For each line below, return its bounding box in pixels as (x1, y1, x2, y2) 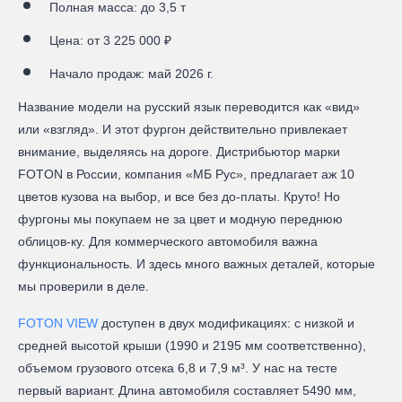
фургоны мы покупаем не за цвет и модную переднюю (18, 211, 343, 226)
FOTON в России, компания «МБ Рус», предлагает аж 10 (18, 166, 354, 181)
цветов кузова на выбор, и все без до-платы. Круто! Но (18, 188, 340, 204)
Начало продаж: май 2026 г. (49, 66, 214, 81)
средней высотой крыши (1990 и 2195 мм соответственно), (18, 337, 366, 353)
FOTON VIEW (18, 315, 98, 330)
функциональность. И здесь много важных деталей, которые (18, 256, 375, 271)
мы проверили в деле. (18, 278, 149, 293)
